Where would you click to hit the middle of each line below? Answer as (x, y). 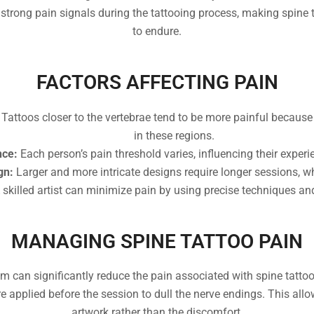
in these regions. (174, 135)
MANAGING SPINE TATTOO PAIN (157, 241)
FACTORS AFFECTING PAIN (157, 83)
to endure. (157, 32)
